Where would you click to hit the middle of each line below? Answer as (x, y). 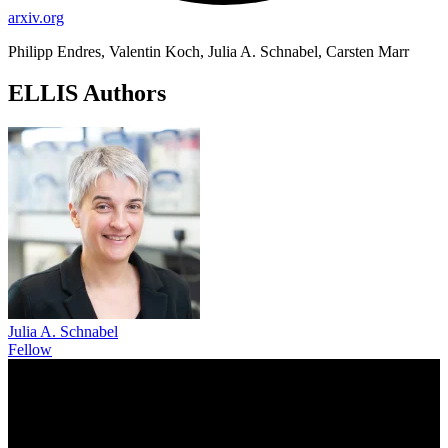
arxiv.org (36, 17)
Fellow (30, 350)
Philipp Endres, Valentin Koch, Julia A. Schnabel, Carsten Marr (208, 51)
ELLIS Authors (87, 93)
